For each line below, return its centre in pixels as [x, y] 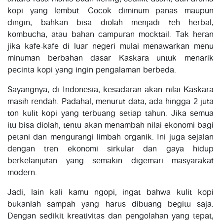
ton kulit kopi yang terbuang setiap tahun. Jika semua [110, 114]
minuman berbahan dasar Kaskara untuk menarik [110, 58]
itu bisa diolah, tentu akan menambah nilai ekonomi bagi [110, 126]
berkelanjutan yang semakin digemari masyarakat [110, 161]
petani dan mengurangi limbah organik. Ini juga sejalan [110, 137]
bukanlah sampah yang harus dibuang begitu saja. [110, 204]
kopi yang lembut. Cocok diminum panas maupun [110, 11]
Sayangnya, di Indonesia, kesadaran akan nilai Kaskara [110, 90]
